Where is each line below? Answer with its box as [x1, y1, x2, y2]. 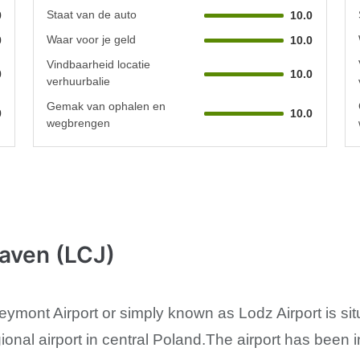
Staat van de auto [47, 7, 137, 21]
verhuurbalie [47, 74, 111, 88]
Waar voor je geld [47, 32, 137, 46]
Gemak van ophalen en [47, 99, 166, 112]
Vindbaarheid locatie [47, 57, 151, 71]
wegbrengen [47, 116, 111, 129]
